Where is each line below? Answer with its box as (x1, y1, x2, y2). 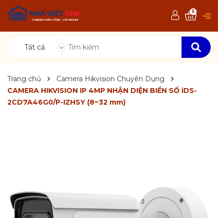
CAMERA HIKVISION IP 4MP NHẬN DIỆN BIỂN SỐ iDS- (7, 86, 197, 95)
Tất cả (24, 43, 45, 52)
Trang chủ (7, 74, 41, 83)
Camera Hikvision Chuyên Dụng (56, 74, 164, 83)
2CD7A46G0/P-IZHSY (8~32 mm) (7, 98, 126, 107)
